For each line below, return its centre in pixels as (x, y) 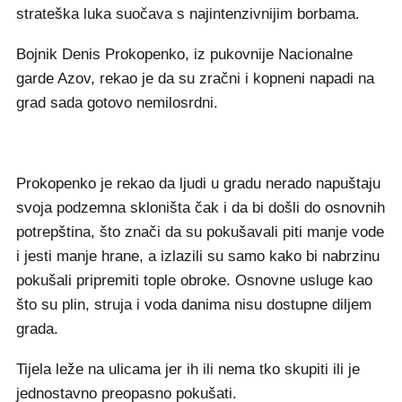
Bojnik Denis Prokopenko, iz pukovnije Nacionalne (184, 55)
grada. (37, 329)
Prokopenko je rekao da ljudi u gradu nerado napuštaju (198, 184)
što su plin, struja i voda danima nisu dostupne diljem (194, 305)
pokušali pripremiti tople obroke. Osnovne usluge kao (194, 281)
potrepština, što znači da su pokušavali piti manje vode (200, 232)
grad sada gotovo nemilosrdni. (117, 103)
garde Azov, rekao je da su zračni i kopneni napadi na (195, 79)
